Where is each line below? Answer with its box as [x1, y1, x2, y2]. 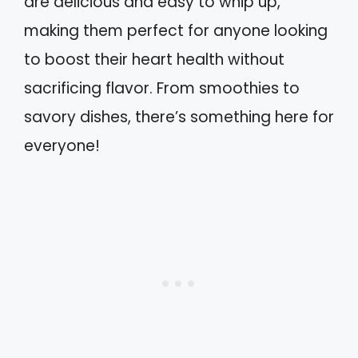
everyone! [24, 135, 100, 157]
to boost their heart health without [24, 49, 284, 71]
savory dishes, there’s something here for [24, 106, 334, 129]
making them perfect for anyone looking [24, 20, 328, 42]
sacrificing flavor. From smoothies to [24, 78, 300, 100]
